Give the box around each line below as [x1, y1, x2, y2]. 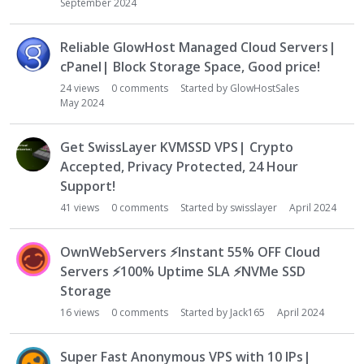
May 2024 [60, 96, 104, 110]
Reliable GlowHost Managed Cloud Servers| [60, 38, 336, 56]
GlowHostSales [230, 81, 299, 95]
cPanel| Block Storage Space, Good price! [60, 58, 320, 76]
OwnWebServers [60, 243, 170, 261]
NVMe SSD [241, 262, 305, 280]
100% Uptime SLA [120, 262, 233, 280]
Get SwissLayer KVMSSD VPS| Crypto [60, 138, 293, 156]
